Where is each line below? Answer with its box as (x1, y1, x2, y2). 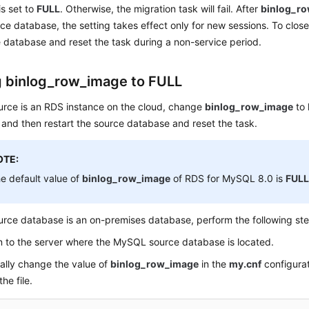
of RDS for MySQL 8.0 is (170, 172, 286, 184)
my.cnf (229, 258, 262, 270)
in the (199, 258, 230, 270)
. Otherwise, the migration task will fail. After (60, 3, 261, 14)
